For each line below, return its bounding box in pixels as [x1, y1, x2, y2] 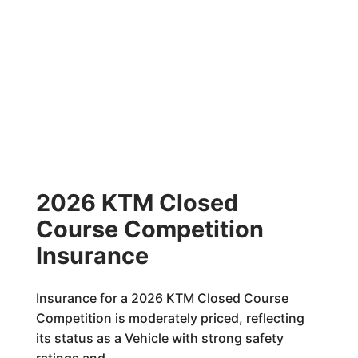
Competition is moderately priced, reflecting [35, 310, 304, 326]
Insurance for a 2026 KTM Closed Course [35, 290, 288, 306]
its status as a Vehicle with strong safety [35, 330, 284, 346]
